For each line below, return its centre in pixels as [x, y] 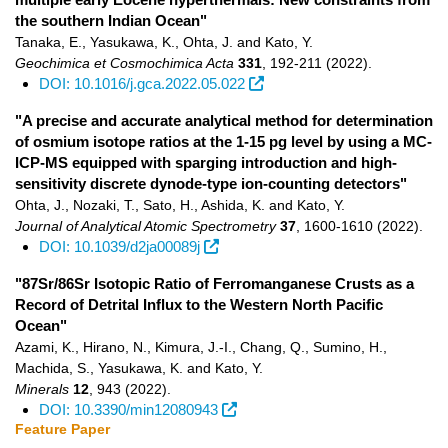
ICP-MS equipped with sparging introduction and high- [206, 162]
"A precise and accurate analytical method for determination [224, 120]
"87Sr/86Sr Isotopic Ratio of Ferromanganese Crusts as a [214, 283]
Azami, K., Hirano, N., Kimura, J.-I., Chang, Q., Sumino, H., [201, 347]
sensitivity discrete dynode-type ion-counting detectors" [211, 183]
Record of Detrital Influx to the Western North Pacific [199, 304]
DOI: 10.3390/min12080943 [128, 409]
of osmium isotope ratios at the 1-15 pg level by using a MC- [223, 141]
